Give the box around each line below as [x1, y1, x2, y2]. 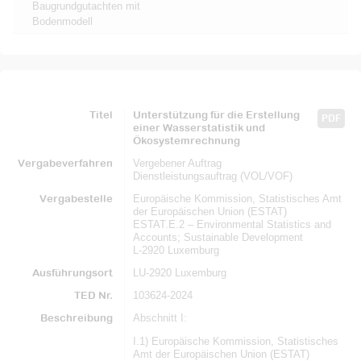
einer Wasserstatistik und [133, 122, 265, 134]
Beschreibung [40, 312, 113, 324]
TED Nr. [74, 289, 113, 301]
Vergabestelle [39, 193, 113, 205]
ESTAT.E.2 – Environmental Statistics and [133, 218, 331, 230]
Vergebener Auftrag [133, 157, 222, 169]
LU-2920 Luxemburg [133, 267, 226, 279]
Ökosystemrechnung [133, 135, 240, 147]
